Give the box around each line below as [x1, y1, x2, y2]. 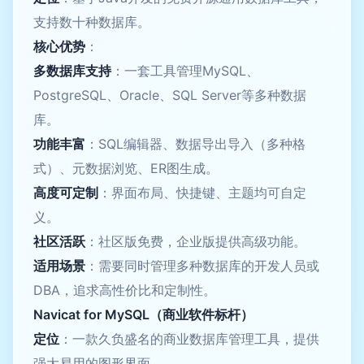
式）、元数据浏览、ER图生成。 [33, 159, 219, 176]
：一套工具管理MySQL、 [111, 62, 259, 79]
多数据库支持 [33, 62, 111, 79]
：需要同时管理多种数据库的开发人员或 [85, 257, 319, 274]
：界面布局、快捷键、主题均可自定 [98, 184, 306, 201]
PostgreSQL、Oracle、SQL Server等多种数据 [33, 86, 306, 103]
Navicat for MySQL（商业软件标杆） [33, 305, 253, 323]
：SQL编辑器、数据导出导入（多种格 [85, 135, 305, 152]
